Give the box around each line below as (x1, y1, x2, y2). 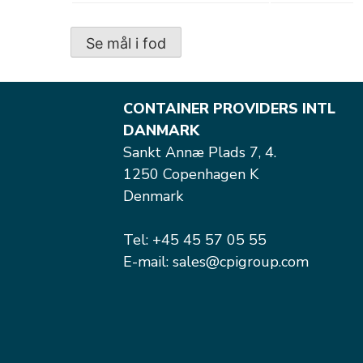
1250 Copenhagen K (123, 164, 258, 185)
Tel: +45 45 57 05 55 (123, 230, 267, 250)
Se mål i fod (86, 35, 166, 53)
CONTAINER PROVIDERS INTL (123, 99, 335, 119)
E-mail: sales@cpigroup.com (123, 252, 309, 272)
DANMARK (123, 121, 199, 141)
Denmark (123, 186, 183, 207)
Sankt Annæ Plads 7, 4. (123, 143, 276, 163)
